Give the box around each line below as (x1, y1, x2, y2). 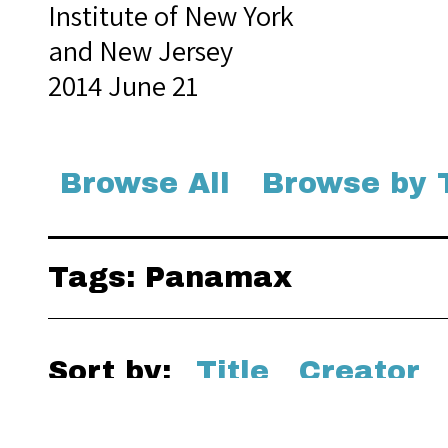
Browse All (60, 168, 230, 199)
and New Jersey (48, 32, 233, 69)
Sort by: (48, 356, 181, 387)
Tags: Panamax (48, 262, 292, 293)
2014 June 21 (48, 67, 198, 104)
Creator (299, 356, 420, 387)
